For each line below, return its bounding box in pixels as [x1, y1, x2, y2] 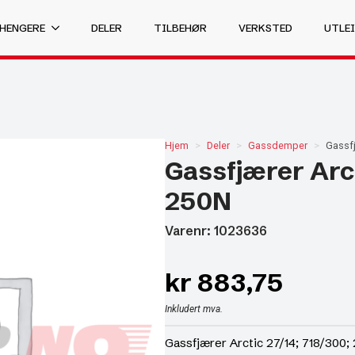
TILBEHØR [154, 21, 207, 34]
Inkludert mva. [165, 303, 223, 315]
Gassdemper [248, 139, 307, 151]
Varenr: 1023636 [165, 223, 267, 239]
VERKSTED [239, 21, 292, 34]
